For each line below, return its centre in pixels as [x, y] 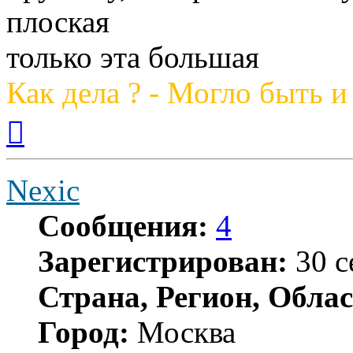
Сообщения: [123, 226]
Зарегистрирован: [163, 262]
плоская [58, 22]
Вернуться [52, 117]
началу [42, 145]
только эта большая [133, 58]
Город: [84, 333]
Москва [182, 333]
